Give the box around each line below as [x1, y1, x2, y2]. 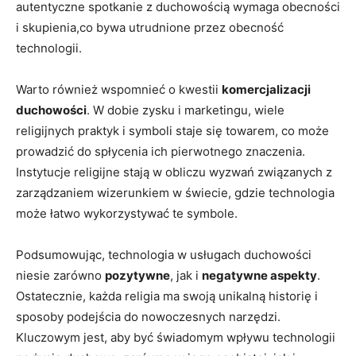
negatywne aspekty [202, 267, 317, 283]
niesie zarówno [16, 267, 105, 283]
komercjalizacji [222, 81, 311, 97]
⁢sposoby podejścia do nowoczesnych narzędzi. [16, 308, 281, 324]
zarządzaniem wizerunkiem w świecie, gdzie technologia [16, 184, 335, 200]
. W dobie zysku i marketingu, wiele [87, 102, 284, 118]
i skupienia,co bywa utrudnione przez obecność [16, 19, 284, 35]
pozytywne [105, 267, 170, 283]
